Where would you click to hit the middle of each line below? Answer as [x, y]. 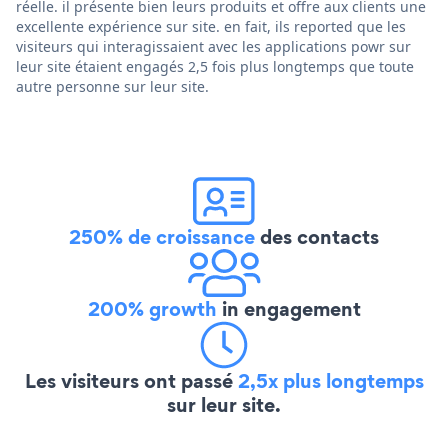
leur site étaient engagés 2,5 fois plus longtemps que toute [215, 66]
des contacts [317, 236]
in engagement [288, 308]
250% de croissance [162, 236]
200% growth [152, 308]
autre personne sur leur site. [112, 86]
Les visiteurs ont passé [131, 380]
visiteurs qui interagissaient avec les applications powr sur [213, 46]
